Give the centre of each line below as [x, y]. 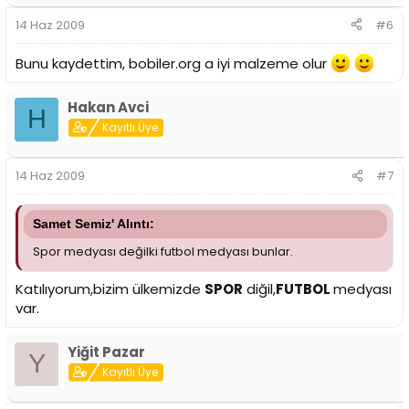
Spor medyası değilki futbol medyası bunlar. [163, 252]
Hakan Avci [108, 107]
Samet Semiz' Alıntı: [94, 224]
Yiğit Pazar [106, 351]
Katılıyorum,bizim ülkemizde [110, 288]
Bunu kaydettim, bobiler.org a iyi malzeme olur [173, 63]
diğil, [259, 288]
